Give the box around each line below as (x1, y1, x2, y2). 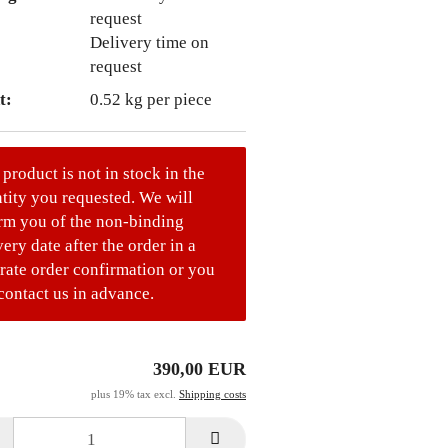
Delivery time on (89, 32, 209, 52)
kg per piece (120, 89, 212, 109)
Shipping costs (179, 388, 246, 400)
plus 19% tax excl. (91, 388, 179, 400)
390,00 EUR (153, 359, 246, 379)
